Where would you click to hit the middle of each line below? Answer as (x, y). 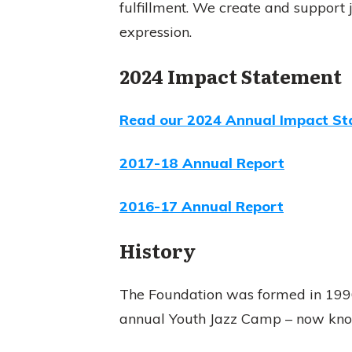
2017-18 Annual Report (202, 163)
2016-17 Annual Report (202, 206)
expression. (156, 31)
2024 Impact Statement (231, 75)
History (158, 250)
